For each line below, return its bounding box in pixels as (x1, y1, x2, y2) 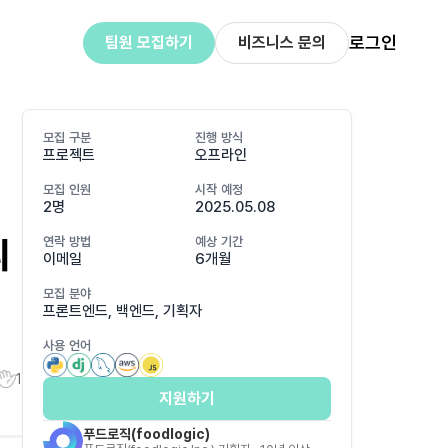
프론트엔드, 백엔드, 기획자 (43, 302, 202, 320)
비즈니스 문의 (237, 33, 326, 52)
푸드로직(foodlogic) (83, 425, 210, 442)
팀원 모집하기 (104, 33, 193, 52)
